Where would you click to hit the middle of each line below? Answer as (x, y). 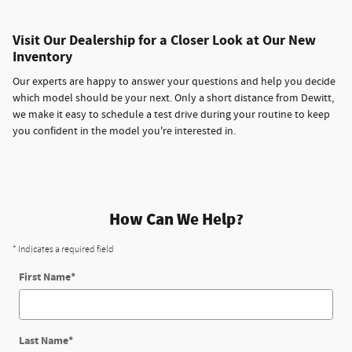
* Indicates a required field (63, 249)
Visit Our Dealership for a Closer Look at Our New (164, 41)
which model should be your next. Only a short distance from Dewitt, (173, 98)
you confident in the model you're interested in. (124, 131)
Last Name (44, 340)
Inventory (42, 57)
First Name (45, 277)
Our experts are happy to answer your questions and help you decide (174, 81)
